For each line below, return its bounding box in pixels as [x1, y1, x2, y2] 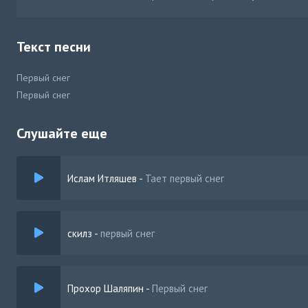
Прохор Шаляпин [67, 281, 144, 295]
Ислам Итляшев [67, 171, 137, 185]
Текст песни [16, 38, 91, 56]
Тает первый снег [145, 171, 224, 185]
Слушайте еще [16, 124, 107, 142]
